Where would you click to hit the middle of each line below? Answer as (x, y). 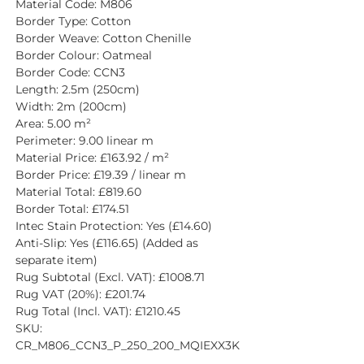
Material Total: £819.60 (78, 191)
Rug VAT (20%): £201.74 (80, 294)
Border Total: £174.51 (72, 208)
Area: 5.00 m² (53, 123)
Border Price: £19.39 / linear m (101, 174)
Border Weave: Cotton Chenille (103, 38)
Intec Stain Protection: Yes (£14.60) (114, 225)
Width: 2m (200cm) (71, 106)
